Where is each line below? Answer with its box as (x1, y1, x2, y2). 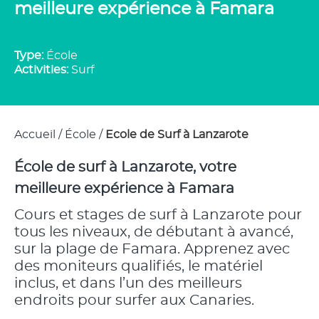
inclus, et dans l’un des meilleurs (14, 276, 242, 291)
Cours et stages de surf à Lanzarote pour (14, 208, 302, 222)
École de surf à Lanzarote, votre (14, 160, 236, 174)
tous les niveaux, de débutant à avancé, (14, 225, 293, 239)
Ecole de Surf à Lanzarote (105, 129, 249, 140)
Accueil (14, 129, 56, 140)
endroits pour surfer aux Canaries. (14, 293, 254, 308)
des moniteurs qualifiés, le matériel (14, 259, 263, 273)
